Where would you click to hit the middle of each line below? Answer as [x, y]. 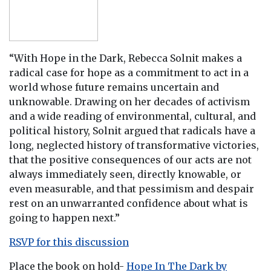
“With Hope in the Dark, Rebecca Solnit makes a [126, 58]
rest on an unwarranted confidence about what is [129, 203]
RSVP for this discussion [69, 242]
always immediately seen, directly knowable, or [125, 174]
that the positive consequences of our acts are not [130, 159]
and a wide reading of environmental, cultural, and [132, 116]
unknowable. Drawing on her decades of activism [129, 101]
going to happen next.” [64, 217]
